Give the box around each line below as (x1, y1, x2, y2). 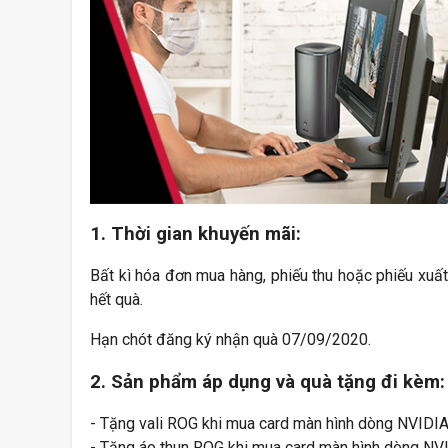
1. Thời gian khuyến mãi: (90, 223, 306, 246)
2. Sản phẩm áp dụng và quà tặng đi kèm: (90, 371, 445, 394)
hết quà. (90, 289, 143, 309)
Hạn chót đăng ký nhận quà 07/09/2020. (90, 329, 371, 349)
